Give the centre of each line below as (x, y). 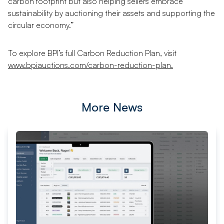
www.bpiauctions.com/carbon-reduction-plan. (90, 65)
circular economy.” (41, 25)
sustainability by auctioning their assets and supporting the (111, 13)
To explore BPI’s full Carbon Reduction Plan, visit (92, 53)
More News (112, 107)
